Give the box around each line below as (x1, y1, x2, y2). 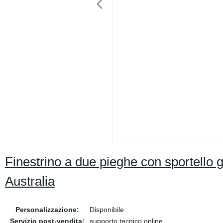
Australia (4, 174, 55, 189)
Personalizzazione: (15, 206, 79, 214)
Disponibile (89, 206, 124, 214)
